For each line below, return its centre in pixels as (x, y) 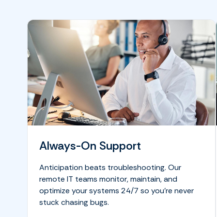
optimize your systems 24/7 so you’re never (116, 191)
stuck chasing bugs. (75, 202)
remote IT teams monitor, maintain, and (108, 179)
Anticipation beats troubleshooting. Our (110, 168)
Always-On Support (90, 146)
